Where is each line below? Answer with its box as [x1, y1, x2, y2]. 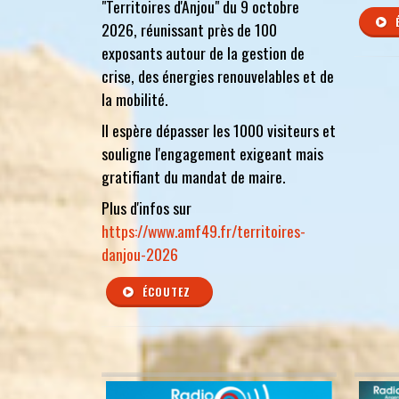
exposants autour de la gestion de [102, 41, 305, 64]
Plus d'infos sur [102, 195, 191, 219]
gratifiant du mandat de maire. [102, 164, 285, 188]
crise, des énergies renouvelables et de [102, 64, 334, 87]
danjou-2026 [102, 241, 178, 265]
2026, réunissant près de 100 [102, 18, 277, 41]
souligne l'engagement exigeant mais [102, 141, 323, 165]
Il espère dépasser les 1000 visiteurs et [102, 118, 336, 142]
